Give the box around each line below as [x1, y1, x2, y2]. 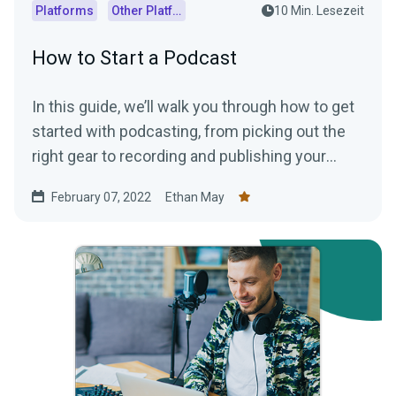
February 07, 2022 [51, 189, 151, 204]
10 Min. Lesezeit [274, 3, 364, 18]
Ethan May [165, 189, 225, 204]
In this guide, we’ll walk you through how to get [32, 96, 354, 116]
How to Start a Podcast [32, 46, 237, 69]
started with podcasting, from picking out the [32, 121, 346, 141]
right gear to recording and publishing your [32, 146, 326, 165]
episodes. [32, 171, 101, 190]
